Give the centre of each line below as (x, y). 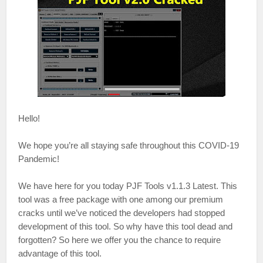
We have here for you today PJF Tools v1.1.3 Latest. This (128, 186)
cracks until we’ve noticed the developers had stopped (122, 213)
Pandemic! (39, 159)
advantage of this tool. (60, 253)
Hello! (29, 118)
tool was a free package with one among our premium (121, 199)
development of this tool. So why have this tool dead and (126, 226)
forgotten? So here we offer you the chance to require (120, 240)
